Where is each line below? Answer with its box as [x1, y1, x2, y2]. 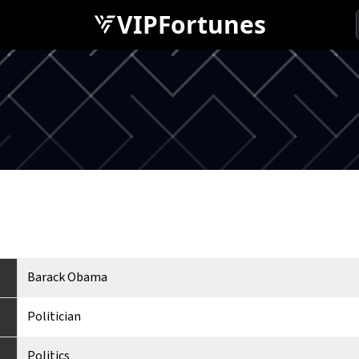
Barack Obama [27, 268, 107, 286]
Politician [27, 308, 81, 325]
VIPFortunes [117, 8, 266, 41]
